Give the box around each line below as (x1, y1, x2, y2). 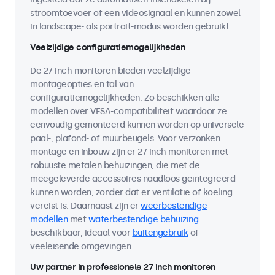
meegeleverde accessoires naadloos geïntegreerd (30, 174, 235, 184)
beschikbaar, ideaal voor (30, 228, 133, 238)
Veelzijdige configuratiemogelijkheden (30, 42, 185, 53)
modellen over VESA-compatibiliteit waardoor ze (30, 106, 227, 117)
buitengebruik (132, 228, 188, 238)
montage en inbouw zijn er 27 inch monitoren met (30, 147, 228, 157)
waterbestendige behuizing (88, 214, 198, 225)
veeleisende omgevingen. (30, 241, 135, 252)
